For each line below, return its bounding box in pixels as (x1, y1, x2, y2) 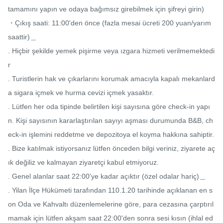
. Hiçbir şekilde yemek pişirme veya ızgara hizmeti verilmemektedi (8, 47, 215, 55)
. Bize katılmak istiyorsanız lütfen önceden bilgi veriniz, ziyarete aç (8, 144, 215, 153)
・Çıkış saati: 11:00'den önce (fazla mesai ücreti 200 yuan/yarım (8, 19, 211, 27)
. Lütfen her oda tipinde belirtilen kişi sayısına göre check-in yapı (8, 103, 210, 111)
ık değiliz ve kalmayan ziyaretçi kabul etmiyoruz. (8, 158, 159, 167)
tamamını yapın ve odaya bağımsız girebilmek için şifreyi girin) (8, 5, 204, 13)
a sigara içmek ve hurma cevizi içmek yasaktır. (8, 89, 154, 97)
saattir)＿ (8, 33, 37, 41)
